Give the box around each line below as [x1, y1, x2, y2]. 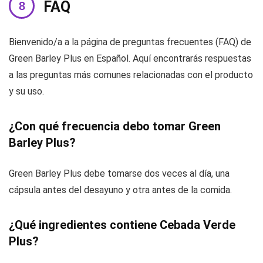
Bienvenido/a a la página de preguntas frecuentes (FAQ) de [9, 36, 251, 48]
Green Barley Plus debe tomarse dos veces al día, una [9, 168, 230, 179]
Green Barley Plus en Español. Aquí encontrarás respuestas [9, 53, 251, 64]
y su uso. [9, 86, 44, 97]
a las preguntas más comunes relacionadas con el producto [9, 69, 253, 80]
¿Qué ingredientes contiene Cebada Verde [9, 218, 235, 232]
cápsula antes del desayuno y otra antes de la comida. [9, 184, 232, 195]
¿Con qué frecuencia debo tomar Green [9, 119, 221, 133]
